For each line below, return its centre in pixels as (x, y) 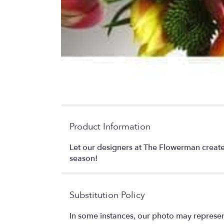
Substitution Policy (107, 195)
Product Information (110, 127)
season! (83, 159)
